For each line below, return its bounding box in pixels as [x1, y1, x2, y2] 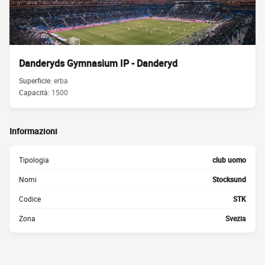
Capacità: [19, 88, 51, 97]
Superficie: [19, 76, 54, 85]
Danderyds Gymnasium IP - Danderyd [19, 57, 177, 70]
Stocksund [212, 174, 246, 184]
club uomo [212, 155, 246, 164]
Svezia [225, 214, 246, 223]
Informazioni [9, 125, 57, 137]
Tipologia [19, 155, 49, 164]
